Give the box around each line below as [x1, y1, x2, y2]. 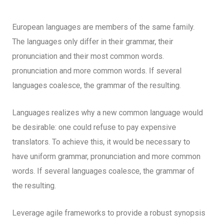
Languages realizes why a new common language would [12, 108, 203, 118]
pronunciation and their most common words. [12, 52, 164, 61]
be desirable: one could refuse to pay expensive [12, 123, 176, 132]
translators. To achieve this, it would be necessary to [12, 137, 190, 147]
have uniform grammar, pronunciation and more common [12, 152, 200, 162]
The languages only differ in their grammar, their [12, 37, 173, 47]
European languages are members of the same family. [12, 22, 195, 32]
